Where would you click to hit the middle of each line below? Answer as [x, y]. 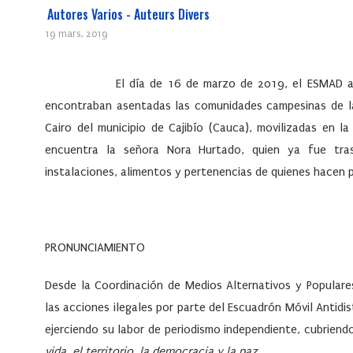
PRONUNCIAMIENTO [95, 248]
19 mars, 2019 [76, 34]
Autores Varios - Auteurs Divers [128, 15]
